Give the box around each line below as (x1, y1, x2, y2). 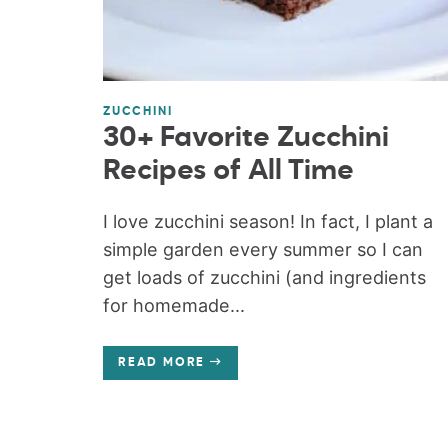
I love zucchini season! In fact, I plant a (102, 210, 433, 232)
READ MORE (117, 356, 206, 369)
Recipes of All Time (102, 156, 354, 185)
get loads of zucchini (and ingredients (102, 266, 426, 288)
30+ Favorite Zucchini (102, 123, 389, 152)
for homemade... (102, 294, 245, 316)
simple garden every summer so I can (102, 238, 423, 260)
